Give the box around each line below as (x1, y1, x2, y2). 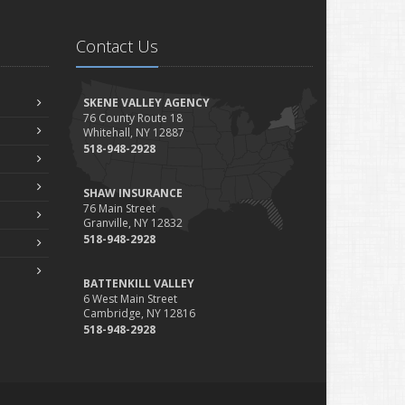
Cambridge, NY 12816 (82, 306, 195, 321)
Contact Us (75, 35, 158, 57)
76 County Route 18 (82, 110, 183, 126)
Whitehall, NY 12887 (82, 125, 184, 140)
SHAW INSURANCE (82, 185, 183, 201)
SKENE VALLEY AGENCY (82, 95, 210, 110)
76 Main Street (82, 201, 155, 216)
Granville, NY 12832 (82, 215, 183, 231)
